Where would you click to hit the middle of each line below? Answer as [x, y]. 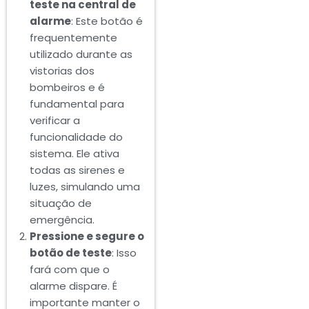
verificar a [54, 121]
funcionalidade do [76, 137]
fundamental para [77, 104]
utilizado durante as [81, 54]
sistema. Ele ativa [74, 154]
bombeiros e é [67, 88]
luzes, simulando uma [84, 187]
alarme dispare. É [73, 286]
